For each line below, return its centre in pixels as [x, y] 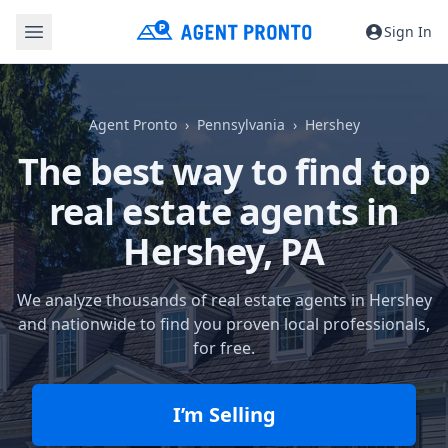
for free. [224, 348]
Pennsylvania [240, 124]
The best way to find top [224, 171]
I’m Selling [224, 414]
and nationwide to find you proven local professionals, [224, 324]
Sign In [408, 31]
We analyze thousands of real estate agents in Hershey [224, 300]
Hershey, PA [224, 251]
